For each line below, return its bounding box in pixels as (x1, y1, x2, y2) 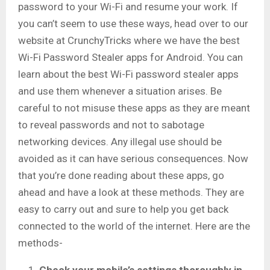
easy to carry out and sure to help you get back (18, 203, 228, 216)
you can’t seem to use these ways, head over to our (18, 17, 248, 30)
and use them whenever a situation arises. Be (18, 85, 222, 98)
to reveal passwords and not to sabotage (18, 119, 204, 131)
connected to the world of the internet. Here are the (18, 220, 250, 233)
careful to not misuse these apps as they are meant (18, 102, 250, 115)
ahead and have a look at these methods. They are (18, 186, 244, 199)
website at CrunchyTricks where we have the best (18, 34, 240, 47)
